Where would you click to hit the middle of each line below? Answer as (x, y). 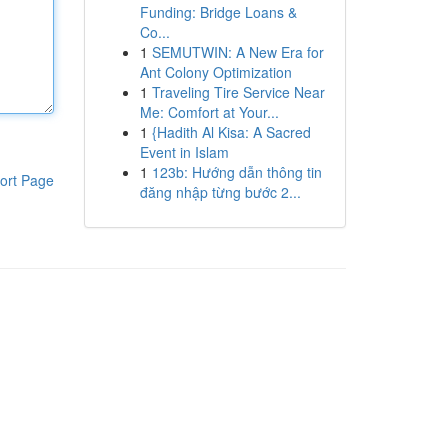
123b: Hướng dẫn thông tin (236, 172)
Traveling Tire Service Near (238, 92)
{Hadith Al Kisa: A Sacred (231, 132)
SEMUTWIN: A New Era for (237, 52)
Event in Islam (184, 152)
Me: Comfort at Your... (209, 112)
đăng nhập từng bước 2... (220, 192)
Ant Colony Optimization (215, 72)
